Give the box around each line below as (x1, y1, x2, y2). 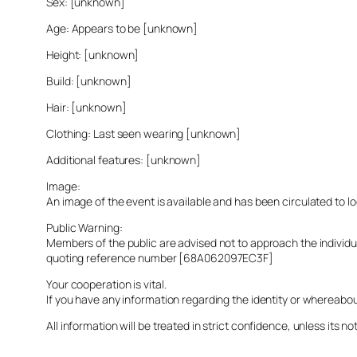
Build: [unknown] (46, 73, 131, 88)
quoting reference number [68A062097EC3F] (46, 249, 273, 265)
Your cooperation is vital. (46, 276, 167, 292)
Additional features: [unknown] (46, 151, 201, 167)
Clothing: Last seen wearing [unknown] (46, 125, 241, 141)
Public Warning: (46, 219, 123, 235)
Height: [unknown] (46, 46, 139, 62)
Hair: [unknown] (46, 99, 127, 115)
